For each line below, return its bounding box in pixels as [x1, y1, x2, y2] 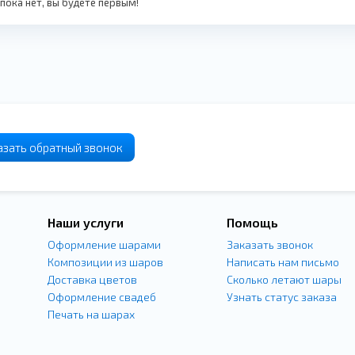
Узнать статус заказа [227, 290, 337, 303]
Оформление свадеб [48, 290, 156, 303]
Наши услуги [48, 215, 124, 230]
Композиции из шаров [48, 255, 163, 269]
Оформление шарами [48, 238, 161, 251]
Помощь [227, 215, 278, 230]
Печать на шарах [48, 307, 135, 321]
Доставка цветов [48, 273, 137, 286]
